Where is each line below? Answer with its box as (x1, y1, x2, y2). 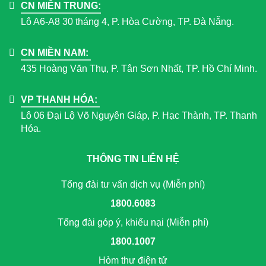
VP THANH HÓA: (21, 94, 100, 105)
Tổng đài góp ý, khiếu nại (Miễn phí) (58, 217, 208, 228)
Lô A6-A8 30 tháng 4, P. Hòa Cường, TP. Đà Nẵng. (21, 17, 234, 27)
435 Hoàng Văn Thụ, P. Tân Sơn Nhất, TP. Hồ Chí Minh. (21, 64, 257, 74)
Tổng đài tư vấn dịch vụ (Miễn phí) (61, 179, 205, 190)
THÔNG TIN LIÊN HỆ (87, 154, 179, 164)
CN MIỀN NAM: (21, 47, 91, 58)
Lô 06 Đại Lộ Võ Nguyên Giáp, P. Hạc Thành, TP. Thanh (21, 110, 257, 121)
